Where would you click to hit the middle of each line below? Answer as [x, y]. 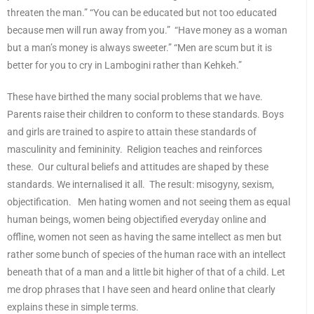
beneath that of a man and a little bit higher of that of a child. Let [146, 272]
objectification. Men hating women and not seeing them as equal [149, 202]
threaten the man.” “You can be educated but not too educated [142, 13]
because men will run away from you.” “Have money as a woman [147, 30]
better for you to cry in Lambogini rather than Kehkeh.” [124, 66]
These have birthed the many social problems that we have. [135, 97]
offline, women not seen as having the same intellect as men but [144, 237]
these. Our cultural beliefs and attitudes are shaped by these [138, 167]
